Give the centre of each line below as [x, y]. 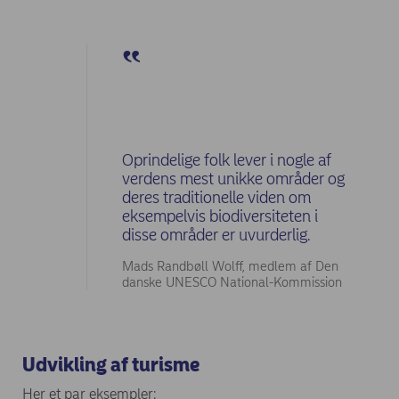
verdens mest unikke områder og [233, 178]
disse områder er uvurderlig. [216, 234]
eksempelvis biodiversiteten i [220, 216]
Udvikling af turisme [111, 364]
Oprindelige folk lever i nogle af [227, 159]
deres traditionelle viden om [216, 197]
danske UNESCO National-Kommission [232, 282]
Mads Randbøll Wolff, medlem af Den [230, 266]
